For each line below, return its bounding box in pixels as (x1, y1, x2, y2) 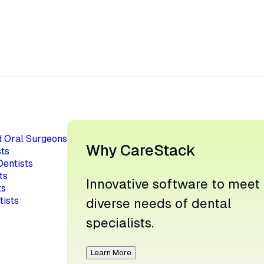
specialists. (85, 214, 154, 230)
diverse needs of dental (85, 195, 231, 211)
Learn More (90, 248, 131, 258)
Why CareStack (85, 141, 196, 159)
